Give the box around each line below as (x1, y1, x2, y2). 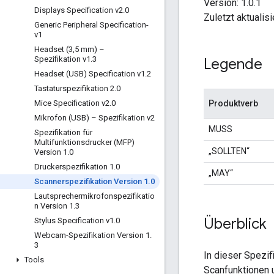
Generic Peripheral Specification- (34, 20, 149, 29)
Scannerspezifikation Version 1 (34, 177, 148, 186)
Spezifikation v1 (34, 54, 91, 64)
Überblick (204, 214, 267, 233)
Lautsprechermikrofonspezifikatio (34, 191, 155, 201)
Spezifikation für (34, 128, 92, 137)
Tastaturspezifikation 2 (34, 84, 114, 93)
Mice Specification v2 (34, 98, 109, 108)
